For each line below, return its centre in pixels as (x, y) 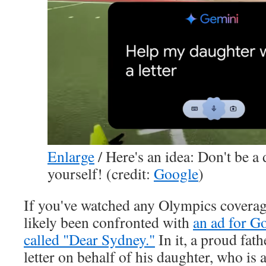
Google (176, 174)
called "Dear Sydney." (89, 240)
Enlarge (71, 156)
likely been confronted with (108, 222)
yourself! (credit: (101, 174)
